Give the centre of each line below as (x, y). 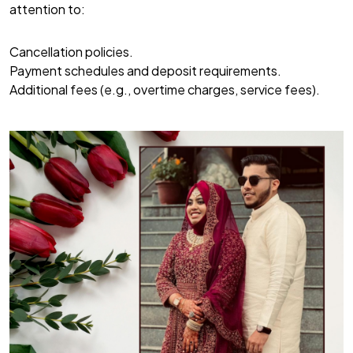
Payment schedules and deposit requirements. (145, 71)
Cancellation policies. (71, 52)
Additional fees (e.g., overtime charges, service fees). (165, 90)
